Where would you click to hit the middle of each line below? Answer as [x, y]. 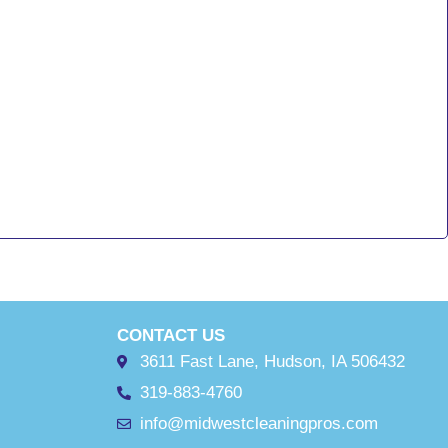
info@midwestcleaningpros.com [258, 424]
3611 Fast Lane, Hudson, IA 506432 [272, 362]
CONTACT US [171, 336]
